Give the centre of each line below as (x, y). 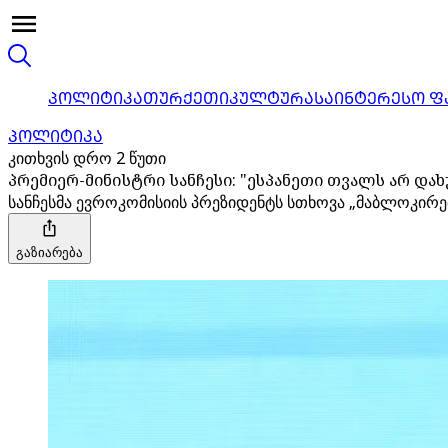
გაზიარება (49, 252)
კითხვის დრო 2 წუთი (87, 158)
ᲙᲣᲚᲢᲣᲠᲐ (271, 98)
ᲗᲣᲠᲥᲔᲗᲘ (186, 98)
